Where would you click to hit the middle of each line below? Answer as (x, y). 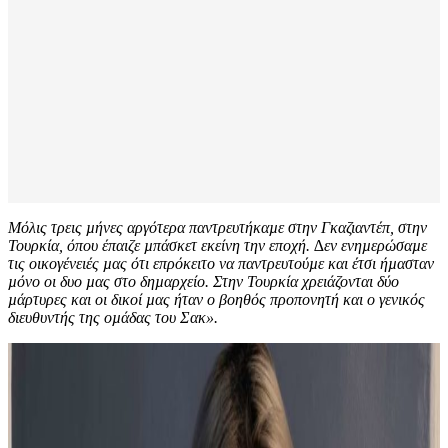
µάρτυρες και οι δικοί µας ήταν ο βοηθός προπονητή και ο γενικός (216, 300)
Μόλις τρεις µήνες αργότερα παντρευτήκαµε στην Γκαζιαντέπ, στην (217, 228)
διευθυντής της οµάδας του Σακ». (115, 318)
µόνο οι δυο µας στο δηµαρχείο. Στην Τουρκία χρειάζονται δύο (203, 282)
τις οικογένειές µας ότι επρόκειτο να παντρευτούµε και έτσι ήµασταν (221, 264)
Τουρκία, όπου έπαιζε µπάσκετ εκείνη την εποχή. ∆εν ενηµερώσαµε (217, 246)
